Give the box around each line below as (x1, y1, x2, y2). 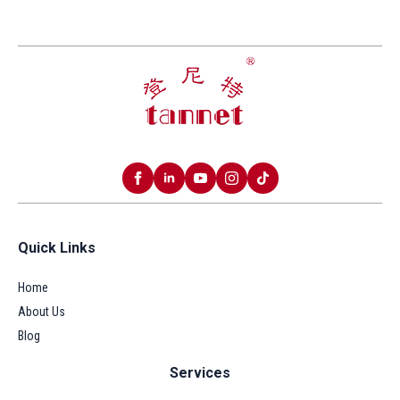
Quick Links (18, 239, 96, 256)
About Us (18, 304, 65, 319)
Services (170, 364, 230, 381)
